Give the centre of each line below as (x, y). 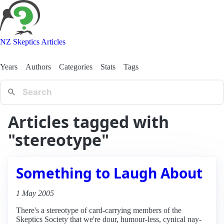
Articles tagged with (88, 121)
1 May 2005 (35, 193)
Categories (76, 66)
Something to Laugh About (109, 173)
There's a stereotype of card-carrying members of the (99, 210)
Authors (38, 66)
